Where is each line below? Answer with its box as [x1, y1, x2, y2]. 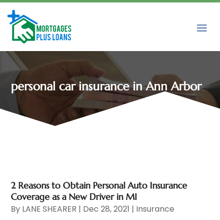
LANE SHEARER [22, 203, 77, 215]
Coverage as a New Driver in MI [11, 191, 137, 203]
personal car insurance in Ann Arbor [11, 79, 202, 94]
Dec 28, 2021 [83, 203, 130, 215]
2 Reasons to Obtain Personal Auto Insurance [11, 180, 188, 192]
